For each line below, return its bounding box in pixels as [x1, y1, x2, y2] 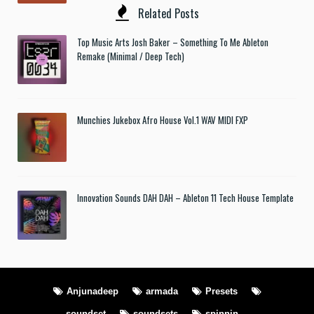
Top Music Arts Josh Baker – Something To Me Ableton [77, 34, 268, 49]
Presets [205, 285, 238, 296]
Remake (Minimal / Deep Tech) [77, 48, 184, 63]
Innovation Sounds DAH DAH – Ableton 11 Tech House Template [77, 190, 294, 205]
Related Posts [135, 4, 199, 22]
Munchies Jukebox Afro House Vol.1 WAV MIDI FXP [77, 112, 248, 127]
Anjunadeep [66, 285, 118, 296]
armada [145, 285, 178, 296]
